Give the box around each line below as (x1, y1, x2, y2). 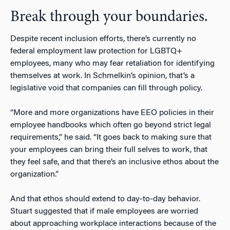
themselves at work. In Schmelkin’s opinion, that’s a (10, 72, 195, 81)
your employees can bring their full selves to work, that (10, 146, 207, 155)
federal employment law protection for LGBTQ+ (10, 47, 182, 56)
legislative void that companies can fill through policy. (10, 84, 202, 93)
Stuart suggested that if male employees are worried (10, 207, 198, 216)
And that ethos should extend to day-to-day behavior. (10, 195, 200, 204)
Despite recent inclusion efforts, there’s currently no (10, 35, 196, 44)
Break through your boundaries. (10, 10, 208, 26)
